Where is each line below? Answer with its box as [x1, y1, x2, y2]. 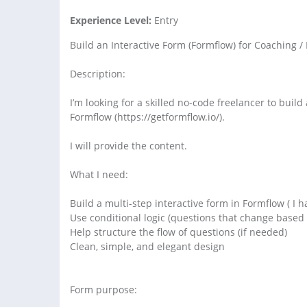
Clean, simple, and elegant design [70, 239, 225, 253]
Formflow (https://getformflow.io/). [70, 110, 225, 123]
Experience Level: [70, 13, 151, 27]
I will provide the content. [70, 138, 187, 152]
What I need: [70, 167, 128, 181]
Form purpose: [70, 282, 137, 296]
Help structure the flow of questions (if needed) [70, 225, 287, 238]
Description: [70, 66, 125, 80]
